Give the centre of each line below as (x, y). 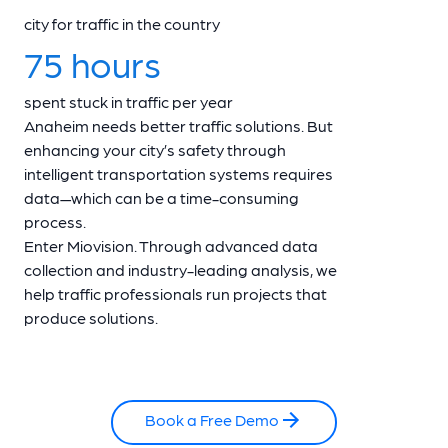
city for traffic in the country (122, 24)
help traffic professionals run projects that (175, 294)
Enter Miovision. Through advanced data (171, 246)
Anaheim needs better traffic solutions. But (178, 126)
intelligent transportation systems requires (178, 174)
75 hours (92, 63)
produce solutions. (91, 318)
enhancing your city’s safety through (155, 150)
